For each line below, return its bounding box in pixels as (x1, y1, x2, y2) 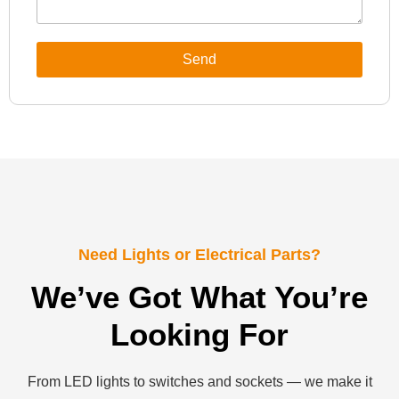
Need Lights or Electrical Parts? (78, 245, 321, 264)
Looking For (110, 316, 289, 352)
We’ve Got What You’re (31, 279, 368, 314)
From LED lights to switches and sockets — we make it (27, 373, 372, 389)
